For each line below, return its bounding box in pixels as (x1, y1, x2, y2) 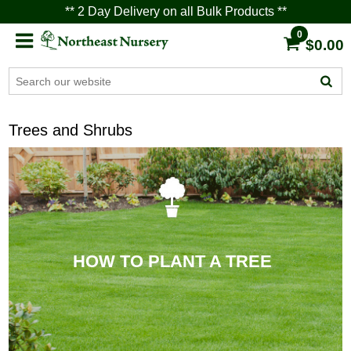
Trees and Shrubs (9, 121, 133, 139)
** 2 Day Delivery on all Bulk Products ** (64, 5, 287, 18)
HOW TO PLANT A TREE (72, 251, 272, 271)
